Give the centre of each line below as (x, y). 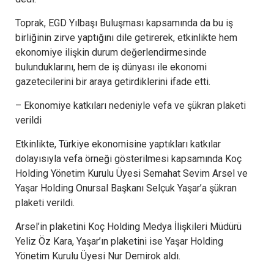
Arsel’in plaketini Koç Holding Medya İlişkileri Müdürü (128, 227)
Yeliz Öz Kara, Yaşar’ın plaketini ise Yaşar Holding (119, 242)
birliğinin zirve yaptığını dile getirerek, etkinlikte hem (126, 38)
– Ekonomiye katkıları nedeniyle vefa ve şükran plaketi (131, 106)
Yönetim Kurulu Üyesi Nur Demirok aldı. (98, 256)
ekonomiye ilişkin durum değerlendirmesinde (111, 53)
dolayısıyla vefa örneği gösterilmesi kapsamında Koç (128, 159)
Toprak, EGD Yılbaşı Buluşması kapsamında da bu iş (124, 23)
